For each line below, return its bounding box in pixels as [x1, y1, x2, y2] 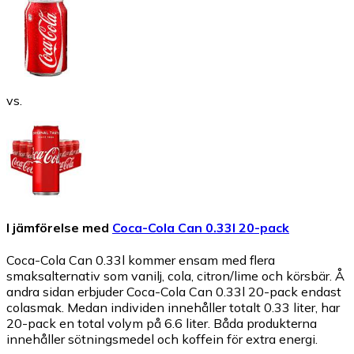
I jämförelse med [6, 220, 109, 236]
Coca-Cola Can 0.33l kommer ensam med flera [6, 252, 275, 269]
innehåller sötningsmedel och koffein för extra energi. [6, 331, 318, 348]
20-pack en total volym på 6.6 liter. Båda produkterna [6, 315, 317, 332]
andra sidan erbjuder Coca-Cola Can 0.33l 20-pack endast [6, 284, 341, 300]
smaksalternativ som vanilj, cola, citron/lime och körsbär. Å [6, 268, 345, 284]
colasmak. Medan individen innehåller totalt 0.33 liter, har [6, 299, 340, 316]
